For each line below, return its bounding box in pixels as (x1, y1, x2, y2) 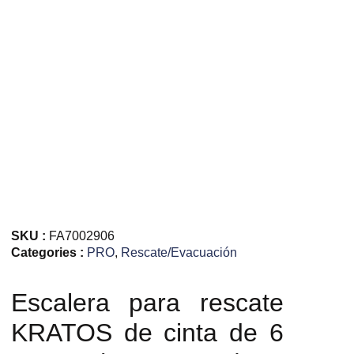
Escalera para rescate (11, 288, 284, 318)
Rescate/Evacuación (121, 245, 238, 259)
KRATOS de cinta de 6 (11, 318, 284, 348)
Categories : (11, 245, 88, 259)
